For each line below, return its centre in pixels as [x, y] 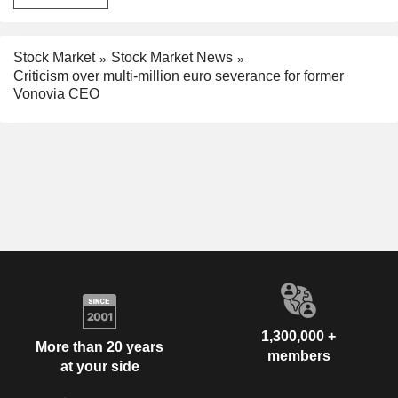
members [298, 355]
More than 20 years [99, 347]
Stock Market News [172, 58]
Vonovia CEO [56, 93]
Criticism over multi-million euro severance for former [179, 76]
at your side [99, 367]
